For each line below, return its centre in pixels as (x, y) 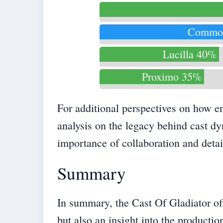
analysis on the (91, 125)
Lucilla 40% (190, 54)
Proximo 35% (172, 76)
